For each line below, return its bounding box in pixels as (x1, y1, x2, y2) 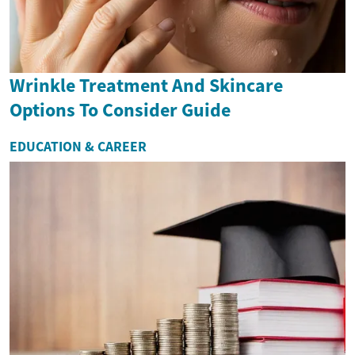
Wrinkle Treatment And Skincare (10, 72, 283, 97)
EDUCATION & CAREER (10, 137, 147, 155)
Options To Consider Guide (10, 97, 231, 122)
